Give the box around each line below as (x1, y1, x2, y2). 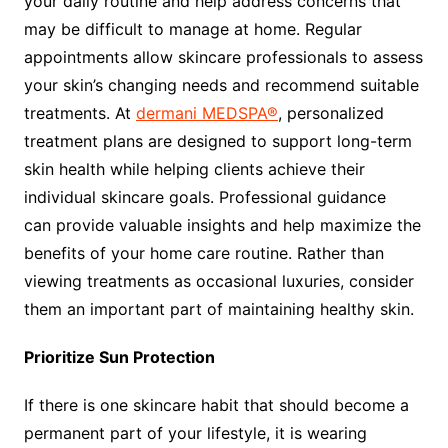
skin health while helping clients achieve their (23, 159, 365, 180)
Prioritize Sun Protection (23, 347, 215, 368)
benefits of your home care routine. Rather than (23, 243, 384, 264)
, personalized (277, 103, 384, 124)
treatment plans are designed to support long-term (23, 131, 412, 152)
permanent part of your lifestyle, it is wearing (23, 423, 367, 444)
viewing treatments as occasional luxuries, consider (23, 271, 414, 292)
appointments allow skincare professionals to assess (23, 47, 423, 68)
